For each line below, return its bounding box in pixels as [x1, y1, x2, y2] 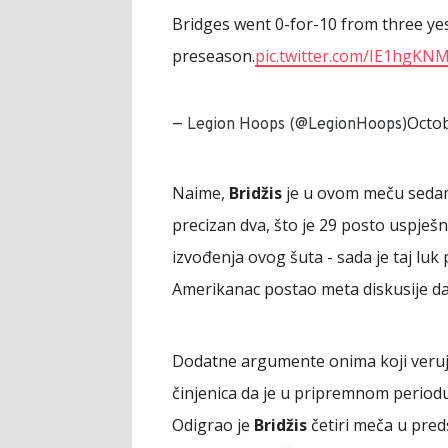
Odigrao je [172, 413, 254, 436]
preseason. [172, 44, 255, 67]
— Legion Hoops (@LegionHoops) [172, 114, 407, 135]
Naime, [172, 181, 229, 204]
